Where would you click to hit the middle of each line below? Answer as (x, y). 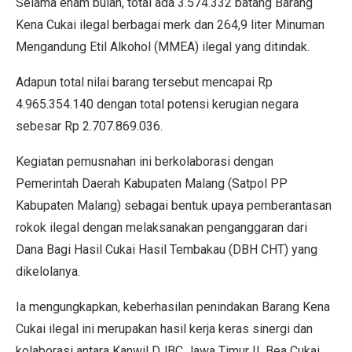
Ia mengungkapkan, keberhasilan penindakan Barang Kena (173, 306)
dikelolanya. (48, 271)
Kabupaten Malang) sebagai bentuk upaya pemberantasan (174, 205)
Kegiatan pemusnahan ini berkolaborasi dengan (145, 161)
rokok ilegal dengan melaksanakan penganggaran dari (161, 227)
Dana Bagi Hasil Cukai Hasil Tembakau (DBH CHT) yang (167, 249)
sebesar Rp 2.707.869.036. (89, 126)
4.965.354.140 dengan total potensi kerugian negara (157, 104)
